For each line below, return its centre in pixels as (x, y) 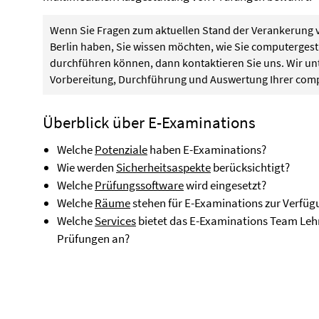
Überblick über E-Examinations (149, 122)
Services (115, 221)
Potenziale (121, 150)
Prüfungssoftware (139, 185)
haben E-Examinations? (207, 150)
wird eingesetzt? (225, 185)
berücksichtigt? (250, 167)
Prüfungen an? (93, 239)
